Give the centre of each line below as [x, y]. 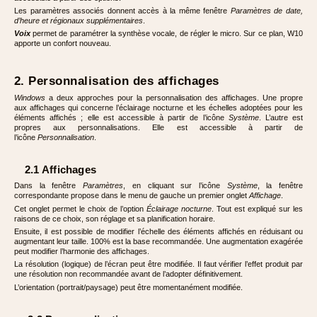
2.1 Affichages [61, 170]
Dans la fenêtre [49, 186]
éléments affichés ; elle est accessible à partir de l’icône [121, 118]
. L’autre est [281, 118]
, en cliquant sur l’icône [175, 186]
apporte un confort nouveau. [63, 44]
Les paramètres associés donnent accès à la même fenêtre [122, 10]
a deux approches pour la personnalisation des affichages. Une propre [176, 98]
